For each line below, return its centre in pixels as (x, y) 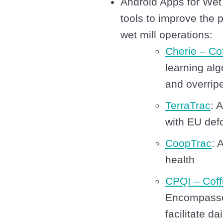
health (180, 160)
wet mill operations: (167, 35)
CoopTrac (188, 143)
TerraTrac (188, 106)
